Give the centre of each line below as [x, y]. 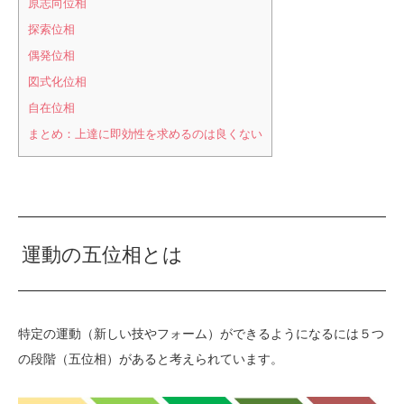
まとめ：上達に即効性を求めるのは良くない [145, 134]
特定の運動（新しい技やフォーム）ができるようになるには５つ [201, 334]
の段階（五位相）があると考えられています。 [151, 359]
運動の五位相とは [103, 255]
